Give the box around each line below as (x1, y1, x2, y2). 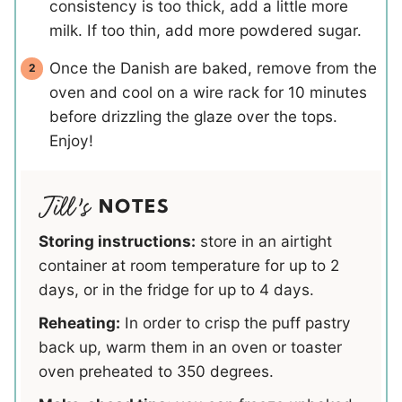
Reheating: (39, 312, 120, 332)
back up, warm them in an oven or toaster (39, 336, 342, 356)
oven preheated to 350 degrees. (39, 361, 274, 380)
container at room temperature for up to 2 (39, 255, 339, 275)
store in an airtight (196, 231, 332, 250)
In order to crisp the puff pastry (120, 312, 351, 332)
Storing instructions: (39, 231, 196, 250)
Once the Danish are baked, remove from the (49, 57, 377, 77)
